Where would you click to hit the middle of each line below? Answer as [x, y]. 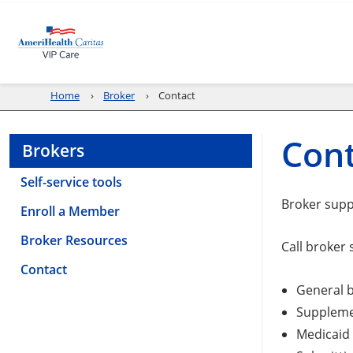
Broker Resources [74, 240]
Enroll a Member [70, 211]
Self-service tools [71, 182]
